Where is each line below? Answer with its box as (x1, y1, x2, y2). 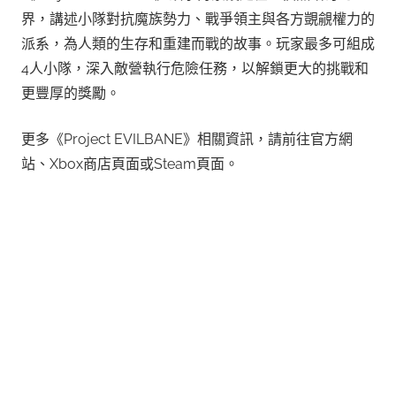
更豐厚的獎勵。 (21, 85, 120, 103)
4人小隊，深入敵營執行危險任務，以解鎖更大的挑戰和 (21, 60, 369, 78)
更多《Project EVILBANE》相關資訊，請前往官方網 (21, 131, 353, 148)
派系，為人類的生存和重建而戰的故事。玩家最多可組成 (21, 35, 375, 53)
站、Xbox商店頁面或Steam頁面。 (21, 156, 239, 173)
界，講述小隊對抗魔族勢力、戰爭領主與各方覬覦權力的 (21, 11, 375, 28)
